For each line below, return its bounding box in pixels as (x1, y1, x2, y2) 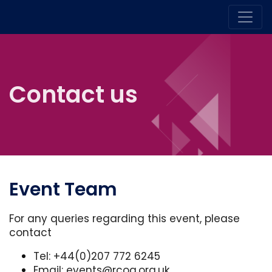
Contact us (9, 78, 138, 110)
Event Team (9, 176, 117, 202)
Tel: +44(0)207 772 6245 (33, 248, 160, 263)
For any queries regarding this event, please (9, 211, 240, 226)
